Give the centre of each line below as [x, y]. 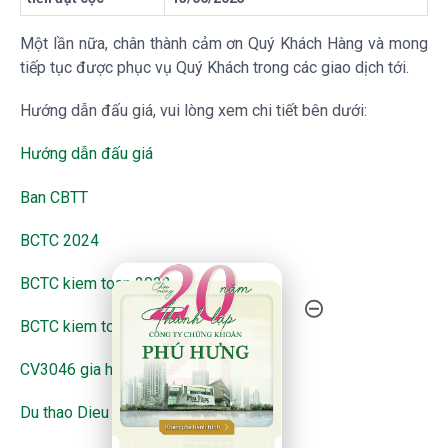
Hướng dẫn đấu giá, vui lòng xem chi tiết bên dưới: [193, 111]
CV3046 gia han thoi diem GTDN [135, 370]
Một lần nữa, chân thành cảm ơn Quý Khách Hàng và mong [224, 43]
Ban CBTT [58, 197]
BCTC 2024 [63, 240]
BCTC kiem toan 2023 [99, 327]
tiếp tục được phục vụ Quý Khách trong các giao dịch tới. [214, 67]
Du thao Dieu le [77, 413]
